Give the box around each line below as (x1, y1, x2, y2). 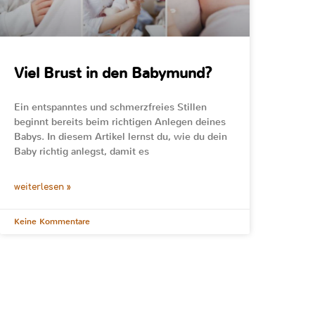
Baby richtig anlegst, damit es (14, 145, 149, 159)
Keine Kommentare (14, 216, 90, 228)
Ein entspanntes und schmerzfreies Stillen (14, 101, 207, 115)
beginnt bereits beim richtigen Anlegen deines (14, 115, 226, 129)
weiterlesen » (14, 182, 71, 193)
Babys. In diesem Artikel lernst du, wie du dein (14, 130, 227, 144)
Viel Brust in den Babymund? (14, 63, 212, 84)
